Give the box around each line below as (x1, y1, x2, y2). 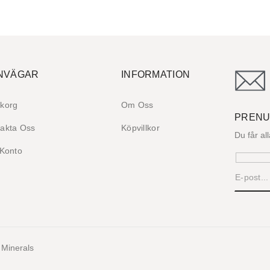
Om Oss (121, 99, 154, 110)
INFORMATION (121, 69, 190, 80)
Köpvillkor (121, 122, 160, 133)
